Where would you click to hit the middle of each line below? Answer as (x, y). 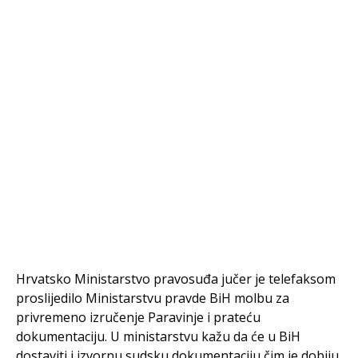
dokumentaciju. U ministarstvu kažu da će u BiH (158, 336)
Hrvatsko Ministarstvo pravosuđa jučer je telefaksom (176, 279)
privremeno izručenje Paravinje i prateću (138, 317)
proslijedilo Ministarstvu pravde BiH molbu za (153, 298)
